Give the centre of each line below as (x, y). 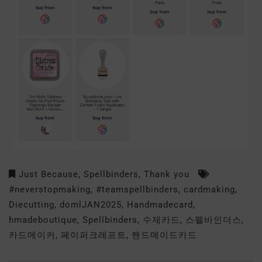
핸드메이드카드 (164, 235)
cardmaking (209, 189)
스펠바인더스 (213, 220)
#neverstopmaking (50, 189)
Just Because (49, 174)
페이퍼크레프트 (94, 235)
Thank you (167, 174)
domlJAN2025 (91, 204)
